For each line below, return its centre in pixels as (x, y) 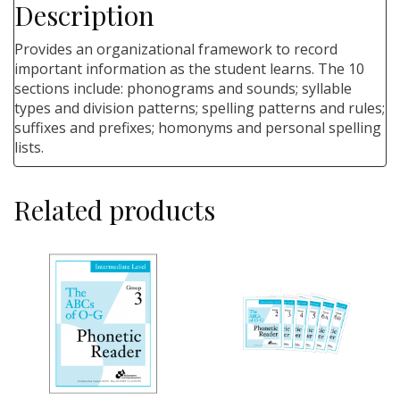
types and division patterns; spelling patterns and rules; (200, 108)
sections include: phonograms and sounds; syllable (183, 89)
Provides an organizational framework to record (176, 50)
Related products (114, 210)
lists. (29, 148)
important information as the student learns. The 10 (189, 69)
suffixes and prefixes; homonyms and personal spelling (198, 128)
